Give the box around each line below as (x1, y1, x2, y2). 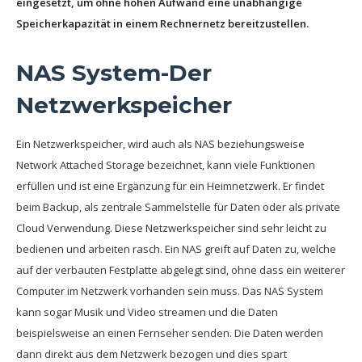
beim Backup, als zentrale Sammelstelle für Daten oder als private (16, 200, 340, 214)
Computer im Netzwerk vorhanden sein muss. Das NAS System (16, 284, 323, 298)
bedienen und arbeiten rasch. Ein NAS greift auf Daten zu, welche (16, 242, 336, 256)
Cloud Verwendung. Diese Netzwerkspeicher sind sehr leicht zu (16, 221, 326, 235)
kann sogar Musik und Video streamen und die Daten (16, 305, 278, 319)
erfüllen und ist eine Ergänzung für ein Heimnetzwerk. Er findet (16, 179, 324, 193)
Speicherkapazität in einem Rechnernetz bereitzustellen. (16, 16, 309, 31)
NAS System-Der (16, 59, 212, 86)
